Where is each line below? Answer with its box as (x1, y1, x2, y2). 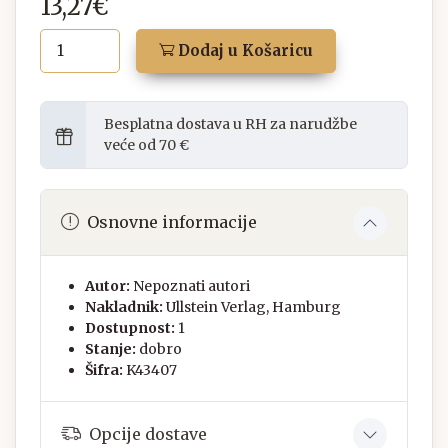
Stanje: (85, 339, 136, 358)
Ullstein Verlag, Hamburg (166, 297, 341, 316)
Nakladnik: (85, 297, 163, 316)
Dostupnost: (85, 318, 175, 337)
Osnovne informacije (87, 212, 257, 233)
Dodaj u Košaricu (174, 40, 313, 60)
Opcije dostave (89, 424, 207, 445)
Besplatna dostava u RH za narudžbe (104, 114, 357, 133)
